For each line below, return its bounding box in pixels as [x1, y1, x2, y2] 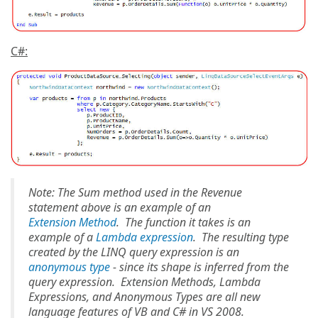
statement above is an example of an [28, 199, 211, 215]
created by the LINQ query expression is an [28, 243, 239, 260]
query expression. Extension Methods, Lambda [28, 273, 261, 290]
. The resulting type [193, 229, 289, 245]
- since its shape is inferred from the [110, 258, 289, 275]
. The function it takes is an [116, 214, 251, 230]
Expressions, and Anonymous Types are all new [28, 288, 261, 305]
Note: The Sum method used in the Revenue [28, 184, 242, 200]
